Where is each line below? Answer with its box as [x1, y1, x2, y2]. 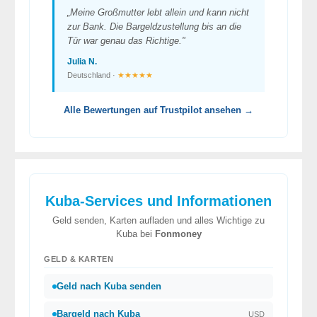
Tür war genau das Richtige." [67, 35, 185, 47]
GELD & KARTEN [44, 255, 114, 264]
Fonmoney [154, 229, 202, 240]
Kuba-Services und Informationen [45, 193, 272, 209]
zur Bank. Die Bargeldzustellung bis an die [67, 21, 241, 33]
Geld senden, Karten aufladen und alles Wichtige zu [52, 215, 265, 226]
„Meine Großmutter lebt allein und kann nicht [67, 7, 249, 18]
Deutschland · [67, 71, 117, 80]
